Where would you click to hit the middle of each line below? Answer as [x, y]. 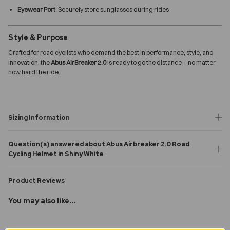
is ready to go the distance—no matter [161, 62]
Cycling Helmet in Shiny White [56, 154]
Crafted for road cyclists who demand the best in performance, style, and [111, 52]
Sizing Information [39, 117]
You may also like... [42, 200]
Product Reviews [36, 180]
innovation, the [30, 62]
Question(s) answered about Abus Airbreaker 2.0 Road [99, 144]
